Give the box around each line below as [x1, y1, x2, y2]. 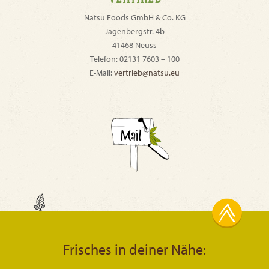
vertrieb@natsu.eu [114, 67, 180, 79]
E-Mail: [89, 67, 114, 79]
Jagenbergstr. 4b [104, 26, 165, 37]
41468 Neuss [112, 40, 157, 51]
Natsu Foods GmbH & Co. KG [83, 12, 186, 23]
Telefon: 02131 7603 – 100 [89, 53, 180, 65]
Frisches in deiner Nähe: [63, 240, 206, 259]
